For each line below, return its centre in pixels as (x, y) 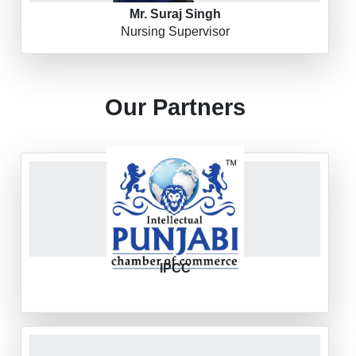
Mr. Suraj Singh (175, 14)
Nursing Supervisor (175, 31)
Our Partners (175, 107)
